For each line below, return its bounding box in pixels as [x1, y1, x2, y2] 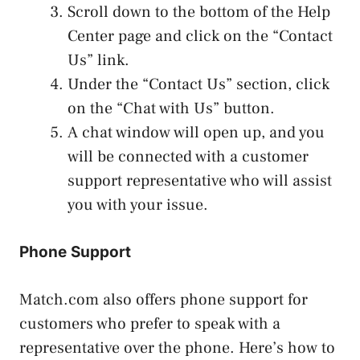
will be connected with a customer [67, 145, 309, 167]
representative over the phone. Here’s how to [19, 337, 335, 358]
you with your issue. [67, 194, 208, 215]
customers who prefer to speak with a [19, 313, 280, 334]
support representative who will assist [67, 170, 332, 191]
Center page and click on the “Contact [67, 25, 333, 47]
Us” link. [67, 49, 129, 71]
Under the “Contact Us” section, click [67, 73, 329, 95]
